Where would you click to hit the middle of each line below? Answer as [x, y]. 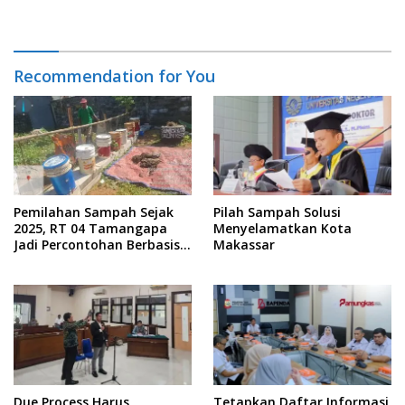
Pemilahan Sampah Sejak [94, 212]
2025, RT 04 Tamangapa [90, 229]
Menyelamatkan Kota [283, 229]
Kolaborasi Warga [70, 261]
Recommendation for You [114, 75]
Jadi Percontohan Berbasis [97, 245]
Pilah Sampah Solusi [277, 212]
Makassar [244, 245]
